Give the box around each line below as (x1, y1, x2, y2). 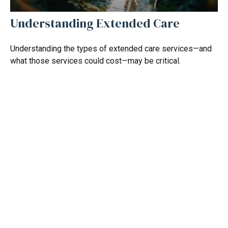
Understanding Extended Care (10, 15, 180, 32)
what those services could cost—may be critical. (10, 56, 181, 66)
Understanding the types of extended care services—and (10, 44, 212, 54)
